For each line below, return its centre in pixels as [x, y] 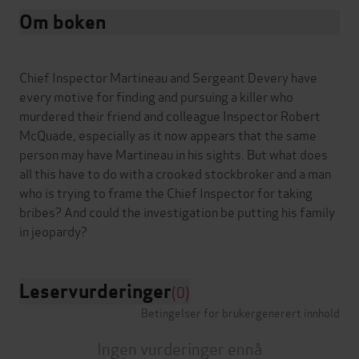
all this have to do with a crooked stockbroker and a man [175, 173]
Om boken [63, 22]
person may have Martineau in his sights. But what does [173, 154]
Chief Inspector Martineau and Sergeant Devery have [168, 77]
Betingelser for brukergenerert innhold [240, 313]
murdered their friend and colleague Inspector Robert [170, 115]
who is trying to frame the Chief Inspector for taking [166, 192]
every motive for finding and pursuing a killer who [156, 96]
